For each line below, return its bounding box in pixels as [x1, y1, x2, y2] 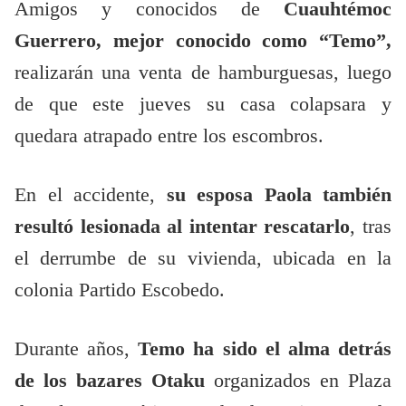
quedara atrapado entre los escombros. [14, 125, 329, 148]
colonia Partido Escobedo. [14, 279, 230, 302]
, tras [350, 216, 392, 238]
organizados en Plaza [214, 370, 391, 392]
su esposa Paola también [166, 184, 391, 207]
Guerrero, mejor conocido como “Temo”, [14, 30, 391, 53]
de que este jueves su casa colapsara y [14, 93, 391, 116]
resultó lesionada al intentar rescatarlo [14, 216, 351, 238]
